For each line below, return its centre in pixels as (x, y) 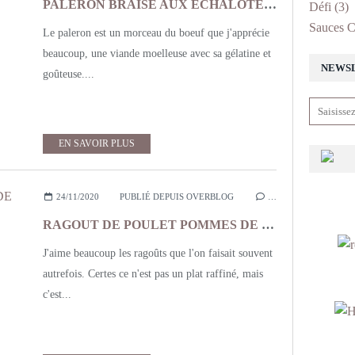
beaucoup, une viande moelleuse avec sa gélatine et (157, 53)
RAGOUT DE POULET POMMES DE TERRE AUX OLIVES (268, 225)
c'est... (57, 294)
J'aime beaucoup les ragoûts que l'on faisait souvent (158, 253)
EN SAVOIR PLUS (97, 143)
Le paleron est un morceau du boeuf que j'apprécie (156, 33)
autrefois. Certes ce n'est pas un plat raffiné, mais (153, 274)
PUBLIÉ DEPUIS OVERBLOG (176, 197)
